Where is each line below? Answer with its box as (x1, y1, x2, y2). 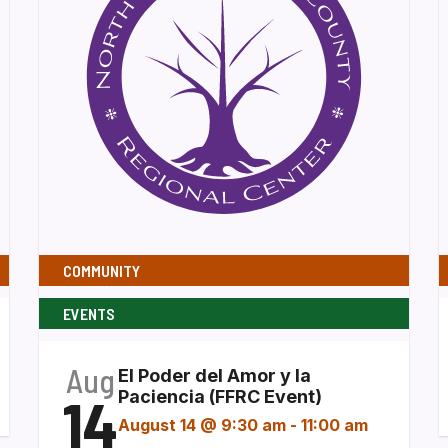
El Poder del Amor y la (118, 365, 311, 386)
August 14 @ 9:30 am (118, 415, 286, 435)
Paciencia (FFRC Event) (118, 386, 322, 407)
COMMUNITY (63, 261, 140, 280)
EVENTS (63, 304, 115, 323)
